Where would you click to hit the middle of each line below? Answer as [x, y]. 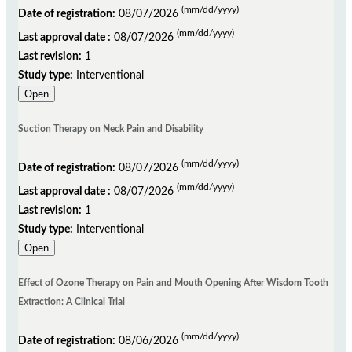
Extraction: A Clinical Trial [71, 301]
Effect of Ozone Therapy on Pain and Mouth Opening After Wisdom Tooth [173, 282]
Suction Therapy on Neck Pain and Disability [111, 129]
